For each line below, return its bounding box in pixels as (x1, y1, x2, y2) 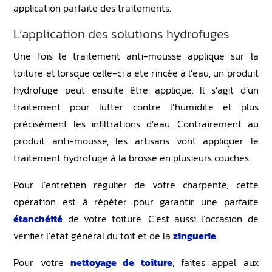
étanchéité (13, 211, 63, 226)
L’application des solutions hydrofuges (13, 24, 230, 43)
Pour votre (13, 254, 71, 270)
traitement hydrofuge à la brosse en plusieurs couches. (13, 150, 251, 165)
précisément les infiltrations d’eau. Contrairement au (13, 116, 259, 131)
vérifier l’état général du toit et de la (13, 228, 174, 243)
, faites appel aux (172, 254, 259, 270)
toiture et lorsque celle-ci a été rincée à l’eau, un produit (13, 65, 259, 80)
